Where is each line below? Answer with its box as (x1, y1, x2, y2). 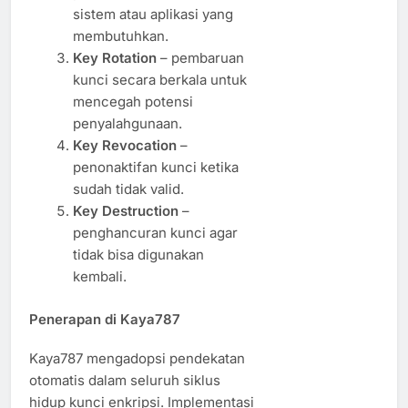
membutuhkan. (72, 27, 168, 46)
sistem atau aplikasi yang (72, 5, 233, 24)
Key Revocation (72, 137, 177, 155)
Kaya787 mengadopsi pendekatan (29, 350, 245, 368)
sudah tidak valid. (72, 180, 184, 199)
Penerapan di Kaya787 (29, 310, 180, 328)
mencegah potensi (72, 93, 193, 111)
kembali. (72, 268, 127, 286)
